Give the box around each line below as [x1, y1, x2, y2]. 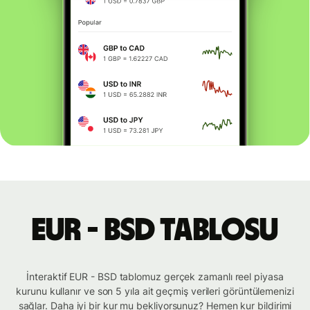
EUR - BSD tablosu [32, 215, 278, 247]
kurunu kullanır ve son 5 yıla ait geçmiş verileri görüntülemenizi [16, 285, 294, 298]
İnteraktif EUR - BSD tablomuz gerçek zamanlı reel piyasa [26, 271, 284, 283]
